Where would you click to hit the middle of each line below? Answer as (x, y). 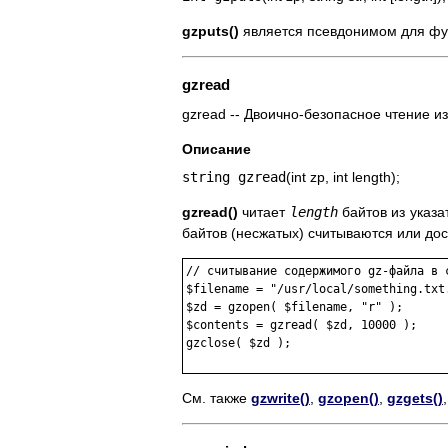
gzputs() (210, 31)
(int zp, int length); (343, 177)
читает (264, 212)
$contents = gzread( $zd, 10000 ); (301, 325)
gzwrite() (280, 398)
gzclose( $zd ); (238, 343)
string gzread (234, 177)
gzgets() (415, 398)
